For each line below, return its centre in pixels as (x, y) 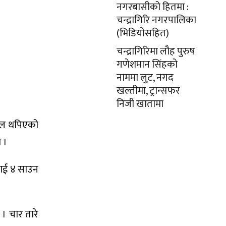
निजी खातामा (140, 104)
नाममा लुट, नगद (145, 78)
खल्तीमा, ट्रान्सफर (148, 91)
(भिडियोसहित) (143, 33)
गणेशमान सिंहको (147, 65)
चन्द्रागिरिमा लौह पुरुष (156, 51)
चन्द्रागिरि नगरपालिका (156, 20)
